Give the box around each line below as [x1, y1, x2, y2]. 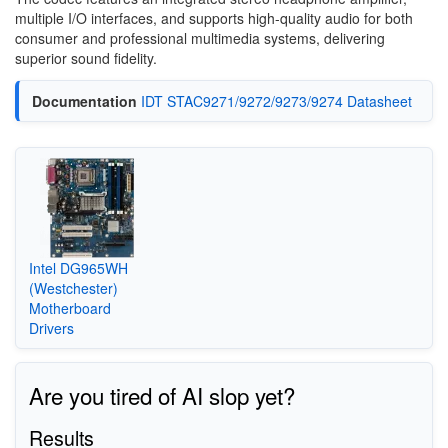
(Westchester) [28, 278, 118, 299]
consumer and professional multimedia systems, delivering [15, 27, 385, 48]
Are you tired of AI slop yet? [28, 378, 295, 411]
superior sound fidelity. [15, 47, 157, 68]
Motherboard [28, 298, 111, 319]
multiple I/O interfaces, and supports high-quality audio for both [15, 7, 413, 28]
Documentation [31, 91, 137, 112]
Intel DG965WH [28, 258, 128, 279]
